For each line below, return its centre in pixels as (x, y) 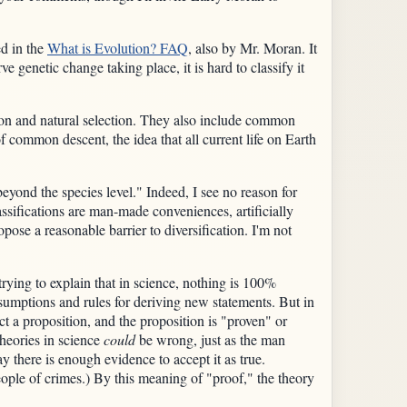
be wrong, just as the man (210, 339)
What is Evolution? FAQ (118, 47)
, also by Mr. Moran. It (253, 47)
